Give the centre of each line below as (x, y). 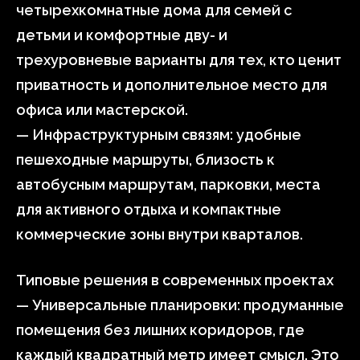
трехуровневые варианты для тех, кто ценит (179, 60)
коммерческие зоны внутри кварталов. (160, 234)
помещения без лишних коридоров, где (160, 330)
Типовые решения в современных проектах (175, 280)
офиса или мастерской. (102, 110)
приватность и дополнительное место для (172, 85)
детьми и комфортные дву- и (122, 35)
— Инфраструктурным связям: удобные (159, 135)
